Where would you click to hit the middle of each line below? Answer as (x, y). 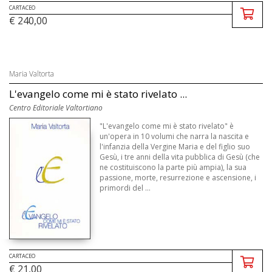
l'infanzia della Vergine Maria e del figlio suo (175, 146)
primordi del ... (125, 188)
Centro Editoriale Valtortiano (56, 107)
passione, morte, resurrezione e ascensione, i (178, 177)
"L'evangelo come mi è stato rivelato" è (167, 126)
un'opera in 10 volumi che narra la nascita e (175, 136)
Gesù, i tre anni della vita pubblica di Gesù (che (180, 157)
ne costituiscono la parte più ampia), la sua (173, 167)
